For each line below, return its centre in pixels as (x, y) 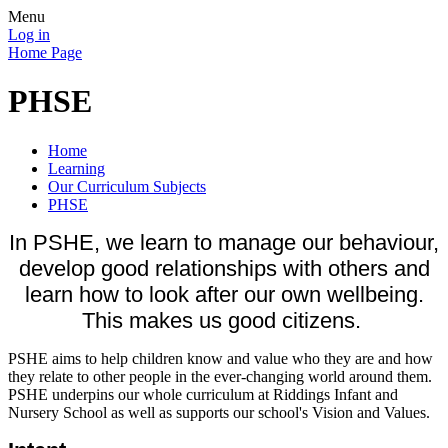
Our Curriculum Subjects (127, 186)
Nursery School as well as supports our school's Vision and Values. (221, 412)
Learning (76, 168)
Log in (29, 34)
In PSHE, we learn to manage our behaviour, (224, 242)
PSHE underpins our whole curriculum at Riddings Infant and (203, 394)
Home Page (45, 52)
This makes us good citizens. (224, 320)
